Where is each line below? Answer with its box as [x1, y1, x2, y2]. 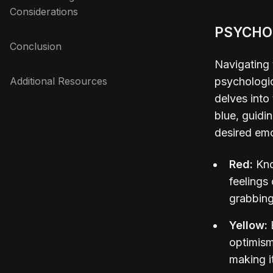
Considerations [10, 5, 78, 18]
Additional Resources [10, 75, 107, 87]
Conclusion [10, 40, 62, 52]
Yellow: [229, 219, 271, 232]
